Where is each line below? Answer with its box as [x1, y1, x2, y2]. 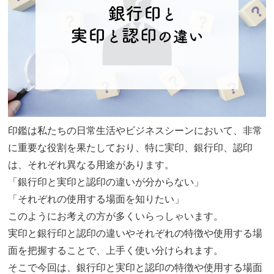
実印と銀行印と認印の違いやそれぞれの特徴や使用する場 [8, 228, 263, 239]
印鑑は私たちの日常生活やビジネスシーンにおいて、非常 [8, 125, 263, 136]
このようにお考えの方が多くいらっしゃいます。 [8, 211, 224, 222]
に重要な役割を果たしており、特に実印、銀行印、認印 [8, 143, 253, 154]
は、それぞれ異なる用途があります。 [8, 160, 175, 171]
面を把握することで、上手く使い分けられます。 [8, 245, 224, 256]
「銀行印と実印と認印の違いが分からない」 [8, 177, 204, 188]
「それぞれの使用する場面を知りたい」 [8, 194, 185, 205]
